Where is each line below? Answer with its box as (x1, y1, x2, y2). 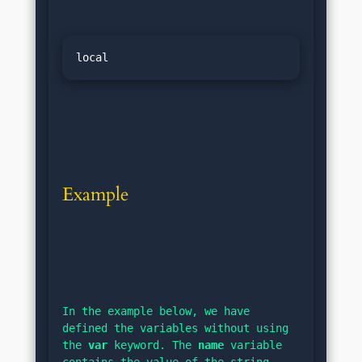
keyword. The (107, 339, 198, 352)
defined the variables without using (62, 322, 288, 335)
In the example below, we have (62, 305, 250, 318)
